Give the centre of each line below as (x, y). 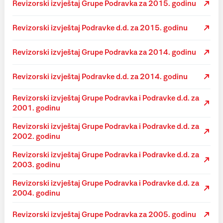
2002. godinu (36, 136)
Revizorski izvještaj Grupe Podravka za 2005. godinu (104, 215)
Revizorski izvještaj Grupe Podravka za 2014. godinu (104, 52)
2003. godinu (36, 165)
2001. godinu (36, 108)
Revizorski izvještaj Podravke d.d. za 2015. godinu (100, 28)
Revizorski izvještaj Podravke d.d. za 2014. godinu (100, 77)
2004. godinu (36, 193)
